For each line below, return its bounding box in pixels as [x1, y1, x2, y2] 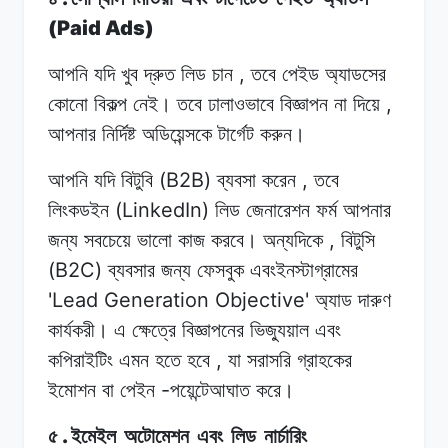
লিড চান [181, 62, 233, 85]
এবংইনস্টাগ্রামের [250, 258, 358, 281]
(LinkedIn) [109, 197, 215, 222]
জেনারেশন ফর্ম [246, 198, 337, 221]
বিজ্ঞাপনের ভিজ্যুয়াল [182, 318, 309, 341]
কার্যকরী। [48, 318, 108, 341]
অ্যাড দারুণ [315, 288, 391, 311]
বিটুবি [121, 168, 153, 191]
